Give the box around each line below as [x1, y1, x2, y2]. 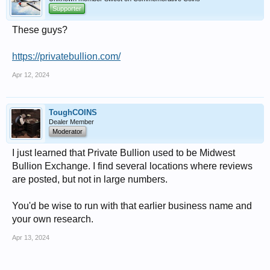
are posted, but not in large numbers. [12, 174, 168, 184]
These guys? [12, 25, 67, 35]
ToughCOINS [49, 108, 97, 117]
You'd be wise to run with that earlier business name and [12, 201, 252, 211]
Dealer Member [49, 118, 94, 125]
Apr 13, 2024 [12, 234, 49, 241]
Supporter [52, 5, 81, 12]
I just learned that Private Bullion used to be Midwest [12, 148, 235, 158]
